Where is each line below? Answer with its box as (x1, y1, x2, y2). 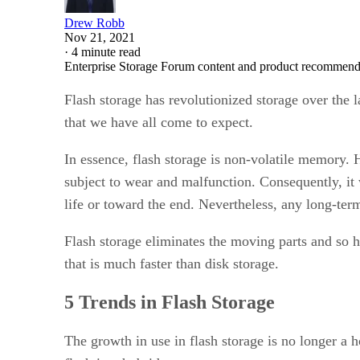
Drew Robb (64, 15, 125, 30)
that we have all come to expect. (64, 113, 257, 130)
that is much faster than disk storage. (64, 255, 283, 272)
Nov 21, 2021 (64, 30, 135, 44)
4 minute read (72, 44, 141, 59)
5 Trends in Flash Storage (64, 291, 280, 313)
